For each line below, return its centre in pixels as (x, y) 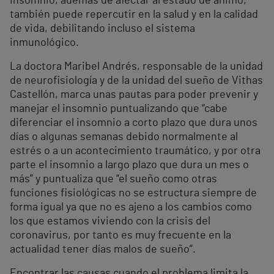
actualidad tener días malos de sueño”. (103, 250)
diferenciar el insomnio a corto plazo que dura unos (134, 123)
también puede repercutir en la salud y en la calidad (134, 15)
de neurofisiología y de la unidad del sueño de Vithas (136, 81)
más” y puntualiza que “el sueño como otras (113, 180)
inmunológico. (44, 43)
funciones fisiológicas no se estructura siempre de (133, 194)
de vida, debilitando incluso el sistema (102, 29)
